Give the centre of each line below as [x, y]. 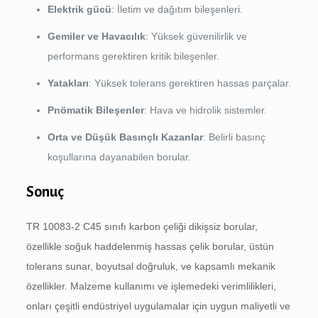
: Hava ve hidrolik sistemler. [205, 110]
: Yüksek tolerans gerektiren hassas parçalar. [190, 83]
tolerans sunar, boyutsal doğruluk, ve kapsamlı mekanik [150, 267]
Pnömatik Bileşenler [95, 110]
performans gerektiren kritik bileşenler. [133, 56]
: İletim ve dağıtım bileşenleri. [177, 10]
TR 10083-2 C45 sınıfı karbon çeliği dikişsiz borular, [142, 227]
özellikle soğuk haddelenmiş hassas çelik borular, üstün [150, 247]
